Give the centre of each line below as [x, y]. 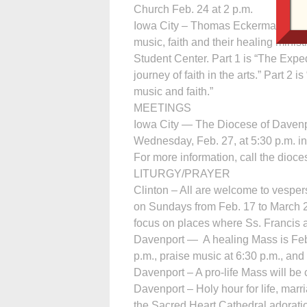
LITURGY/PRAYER [182, 173]
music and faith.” [173, 91]
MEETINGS [162, 108]
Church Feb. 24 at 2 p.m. [193, 9]
